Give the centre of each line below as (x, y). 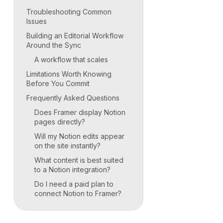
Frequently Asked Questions (73, 98)
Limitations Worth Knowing (69, 74)
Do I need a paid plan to (74, 184)
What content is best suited (79, 160)
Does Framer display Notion (80, 112)
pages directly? (60, 122)
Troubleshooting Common (69, 12)
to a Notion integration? (72, 170)
